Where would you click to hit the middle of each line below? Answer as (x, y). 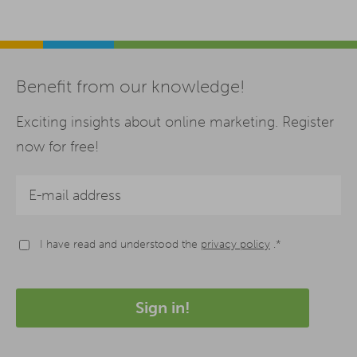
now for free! (57, 146)
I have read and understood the (120, 243)
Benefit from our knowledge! (130, 86)
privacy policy (235, 243)
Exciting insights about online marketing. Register (175, 122)
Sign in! (163, 307)
